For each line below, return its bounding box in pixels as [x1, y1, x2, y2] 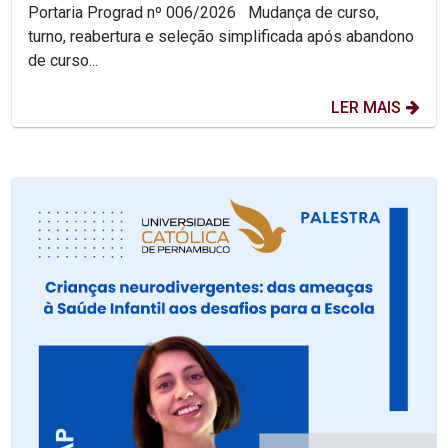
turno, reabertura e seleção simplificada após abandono [28, 27, 414, 47]
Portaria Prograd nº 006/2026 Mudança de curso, [28, 3, 240, 23]
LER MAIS [331, 98, 401, 118]
